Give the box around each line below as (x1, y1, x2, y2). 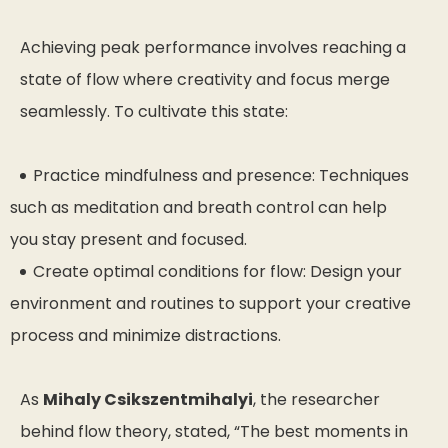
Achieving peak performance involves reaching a (20, 35, 406, 59)
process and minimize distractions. (10, 323, 281, 347)
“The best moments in (234, 419, 408, 443)
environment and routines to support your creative (10, 291, 411, 315)
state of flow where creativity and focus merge (20, 67, 390, 91)
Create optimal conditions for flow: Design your (33, 259, 402, 283)
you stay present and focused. (10, 227, 247, 251)
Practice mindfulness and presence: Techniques (33, 163, 409, 187)
